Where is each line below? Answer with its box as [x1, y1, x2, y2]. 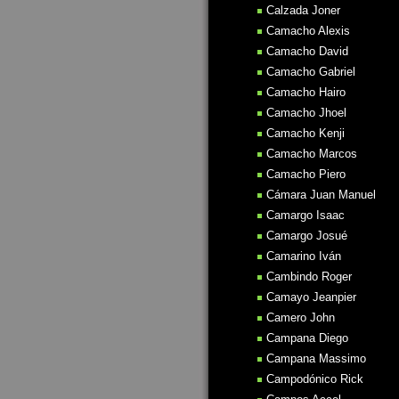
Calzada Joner [266, 4, 340, 17]
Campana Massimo [266, 352, 366, 365]
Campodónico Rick [266, 372, 363, 386]
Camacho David [266, 45, 348, 58]
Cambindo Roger [266, 270, 352, 283]
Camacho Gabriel [266, 65, 355, 78]
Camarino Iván [266, 249, 341, 263]
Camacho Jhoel [266, 106, 346, 119]
